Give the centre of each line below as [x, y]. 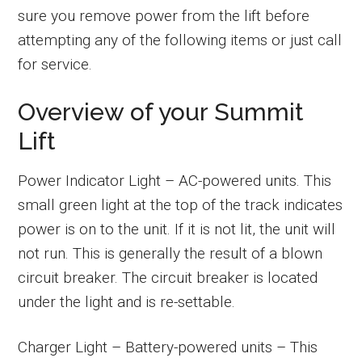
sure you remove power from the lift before [164, 15]
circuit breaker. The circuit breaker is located [168, 277]
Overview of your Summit [161, 112]
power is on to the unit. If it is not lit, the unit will [177, 229]
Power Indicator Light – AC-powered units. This [175, 180]
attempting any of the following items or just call [180, 40]
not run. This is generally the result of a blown [170, 253]
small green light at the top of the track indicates [181, 204]
